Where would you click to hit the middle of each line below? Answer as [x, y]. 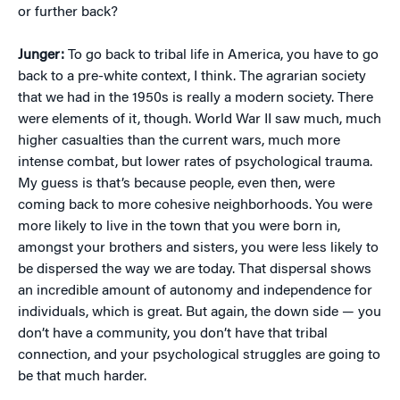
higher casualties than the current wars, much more [179, 141]
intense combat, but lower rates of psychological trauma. [195, 162]
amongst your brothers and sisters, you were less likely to [198, 248]
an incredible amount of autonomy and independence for [195, 291]
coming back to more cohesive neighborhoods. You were [195, 205]
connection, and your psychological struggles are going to [199, 355]
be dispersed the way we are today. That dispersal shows [195, 270]
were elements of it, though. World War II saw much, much [200, 120]
